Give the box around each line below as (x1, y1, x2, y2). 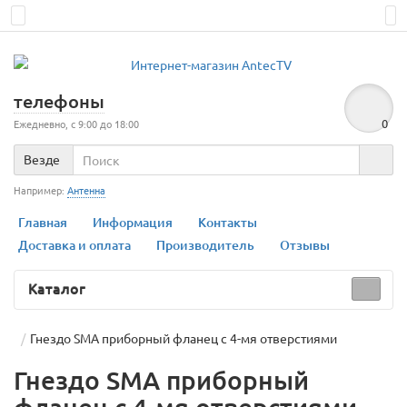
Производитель (156, 236, 254, 253)
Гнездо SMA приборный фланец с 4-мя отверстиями (30, 330, 337, 346)
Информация (93, 213, 173, 231)
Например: (14, 183, 67, 197)
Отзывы (280, 236, 330, 253)
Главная (18, 213, 67, 231)
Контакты (198, 213, 257, 231)
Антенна (67, 183, 105, 197)
